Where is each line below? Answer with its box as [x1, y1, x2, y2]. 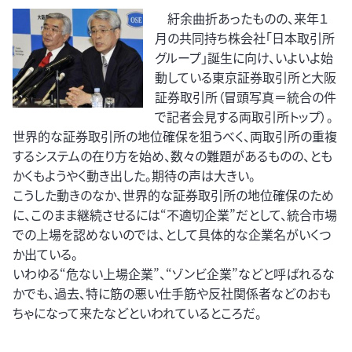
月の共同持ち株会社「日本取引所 [155, 28, 335, 48]
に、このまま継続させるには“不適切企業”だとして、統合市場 [13, 205, 337, 225]
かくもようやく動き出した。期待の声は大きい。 [13, 166, 255, 185]
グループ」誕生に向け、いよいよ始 [155, 48, 334, 68]
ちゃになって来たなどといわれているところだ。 [13, 303, 262, 323]
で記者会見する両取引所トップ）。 [155, 107, 334, 126]
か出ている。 [13, 244, 78, 264]
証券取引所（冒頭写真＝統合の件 [155, 87, 337, 107]
